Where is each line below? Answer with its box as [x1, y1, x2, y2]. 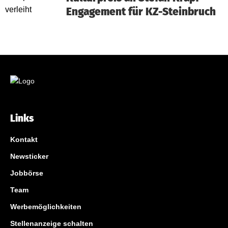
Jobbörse [10, 169, 43, 177]
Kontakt [10, 135, 38, 144]
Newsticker [10, 152, 48, 160]
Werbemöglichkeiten [10, 203, 81, 211]
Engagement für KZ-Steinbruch [66, 6, 216, 18]
